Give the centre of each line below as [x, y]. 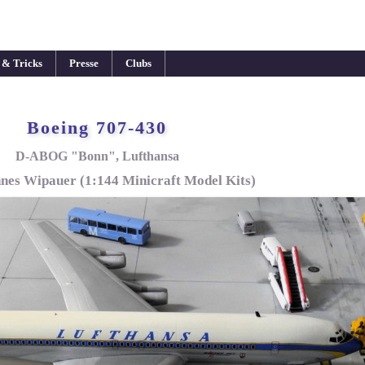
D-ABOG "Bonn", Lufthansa [97, 156]
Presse [84, 64]
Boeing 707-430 [97, 127]
